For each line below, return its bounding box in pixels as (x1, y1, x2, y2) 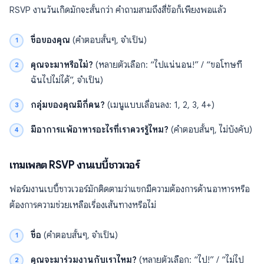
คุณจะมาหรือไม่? (31, 60, 93, 70)
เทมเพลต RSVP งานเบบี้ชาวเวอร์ (9, 159, 140, 171)
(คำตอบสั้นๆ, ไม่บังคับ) (169, 124, 252, 135)
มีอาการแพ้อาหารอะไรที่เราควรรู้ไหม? (31, 124, 169, 135)
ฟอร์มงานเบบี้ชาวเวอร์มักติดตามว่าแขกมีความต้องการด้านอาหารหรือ (9, 184, 250, 194)
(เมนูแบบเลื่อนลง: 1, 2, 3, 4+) (105, 100, 214, 110)
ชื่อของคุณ (31, 35, 70, 45)
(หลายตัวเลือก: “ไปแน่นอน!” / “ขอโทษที (93, 60, 242, 70)
